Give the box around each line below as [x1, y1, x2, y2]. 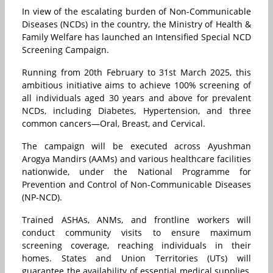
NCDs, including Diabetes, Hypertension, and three [22, 105, 251, 117]
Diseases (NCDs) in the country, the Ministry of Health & [22, 18, 251, 30]
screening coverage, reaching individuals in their [22, 239, 251, 252]
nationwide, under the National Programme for [22, 166, 251, 178]
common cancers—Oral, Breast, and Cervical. [22, 118, 205, 130]
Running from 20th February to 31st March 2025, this [22, 66, 251, 79]
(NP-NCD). [22, 191, 62, 204]
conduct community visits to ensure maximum [22, 227, 251, 239]
